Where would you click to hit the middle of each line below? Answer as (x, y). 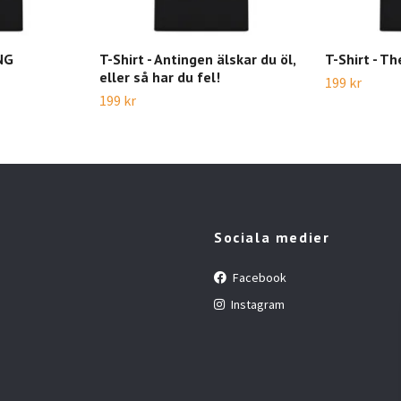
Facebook (258, 277)
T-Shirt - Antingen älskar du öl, (197, 59)
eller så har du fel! (160, 77)
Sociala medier (272, 237)
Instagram (256, 304)
